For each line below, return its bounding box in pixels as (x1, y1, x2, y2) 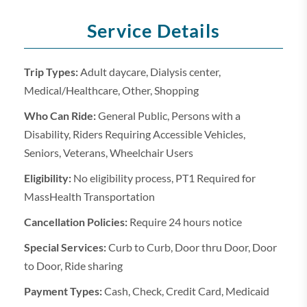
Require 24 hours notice (127, 215, 242, 228)
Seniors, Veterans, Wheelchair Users (24, 146, 193, 159)
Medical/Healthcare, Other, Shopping (24, 84, 199, 97)
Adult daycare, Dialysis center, (78, 65, 221, 78)
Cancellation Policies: (24, 215, 127, 228)
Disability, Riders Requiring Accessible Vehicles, (24, 127, 245, 140)
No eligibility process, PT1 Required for (71, 171, 256, 184)
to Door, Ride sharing (24, 259, 123, 272)
